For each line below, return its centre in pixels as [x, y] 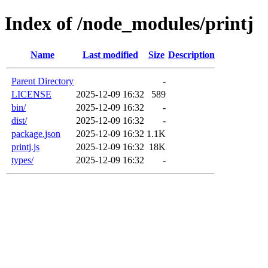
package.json [36, 133]
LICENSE [31, 94]
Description [191, 54]
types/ [22, 160]
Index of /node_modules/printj [129, 24]
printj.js [25, 147]
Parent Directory [42, 81]
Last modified [110, 54]
